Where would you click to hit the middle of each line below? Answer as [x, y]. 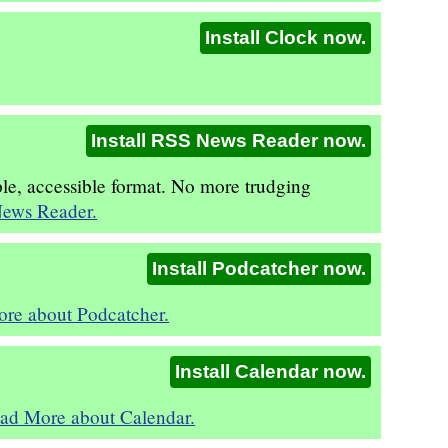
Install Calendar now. [270, 371]
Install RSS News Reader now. [228, 140]
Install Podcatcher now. [258, 268]
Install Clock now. [285, 37]
